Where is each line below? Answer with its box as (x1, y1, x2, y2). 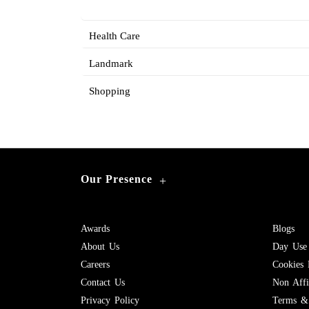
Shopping (89, 86, 130, 97)
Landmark (89, 58, 133, 69)
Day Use (272, 241, 307, 252)
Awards (81, 223, 110, 234)
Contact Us (81, 277, 125, 288)
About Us (81, 241, 119, 252)
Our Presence (81, 173, 152, 185)
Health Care (89, 30, 140, 41)
